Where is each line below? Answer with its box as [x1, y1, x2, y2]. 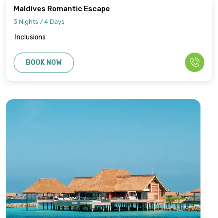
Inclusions [15, 33, 46, 42]
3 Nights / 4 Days [14, 18, 65, 25]
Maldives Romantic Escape [14, 4, 110, 13]
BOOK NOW [26, 58, 62, 67]
